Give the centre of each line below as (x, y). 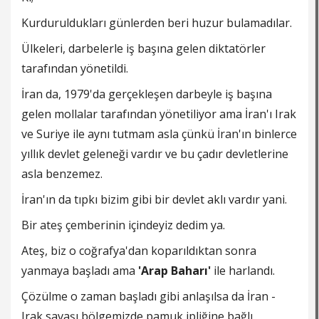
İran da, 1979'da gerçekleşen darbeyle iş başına (147, 94)
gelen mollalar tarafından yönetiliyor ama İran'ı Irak (159, 114)
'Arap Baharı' (174, 271)
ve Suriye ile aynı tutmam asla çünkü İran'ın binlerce (159, 134)
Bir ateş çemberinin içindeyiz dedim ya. (123, 225)
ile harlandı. (243, 271)
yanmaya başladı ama (80, 271)
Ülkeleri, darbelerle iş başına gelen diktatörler (143, 49)
